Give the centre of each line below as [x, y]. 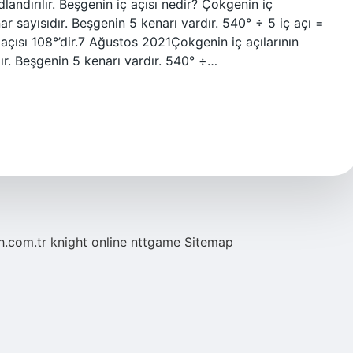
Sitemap [209, 242]
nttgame [156, 242]
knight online [89, 242]
